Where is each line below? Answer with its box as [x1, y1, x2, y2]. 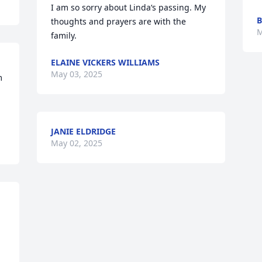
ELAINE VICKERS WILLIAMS [51, 57, 160, 68]
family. [51, 30, 77, 41]
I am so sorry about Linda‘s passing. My [51, 2, 206, 13]
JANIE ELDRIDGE [51, 126, 116, 137]
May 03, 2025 [51, 68, 103, 80]
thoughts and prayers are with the [51, 16, 187, 27]
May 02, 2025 [51, 137, 103, 149]
